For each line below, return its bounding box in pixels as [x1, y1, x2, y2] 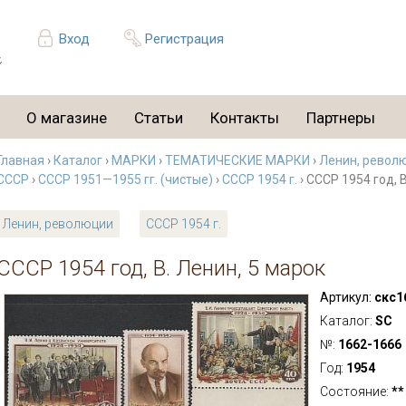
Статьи [134, 109, 183, 127]
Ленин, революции [3, 217, 113, 231]
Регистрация [144, 31, 224, 47]
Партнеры [306, 109, 375, 127]
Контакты [210, 109, 279, 127]
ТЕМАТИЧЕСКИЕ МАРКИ [165, 153, 310, 168]
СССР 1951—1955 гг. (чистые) [38, 172, 213, 187]
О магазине [26, 109, 107, 127]
